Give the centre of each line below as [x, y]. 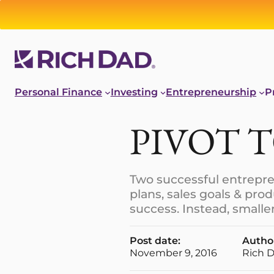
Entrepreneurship [211, 92]
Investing [134, 92]
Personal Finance [58, 92]
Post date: [155, 241]
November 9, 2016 [173, 253]
